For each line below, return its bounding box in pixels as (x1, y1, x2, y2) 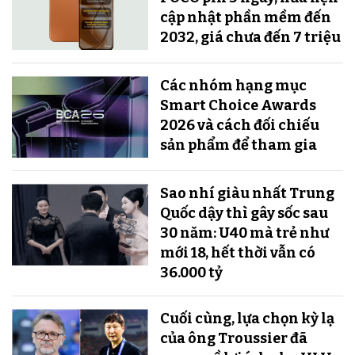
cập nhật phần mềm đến (159, 9, 331, 27)
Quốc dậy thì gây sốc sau (159, 204, 328, 223)
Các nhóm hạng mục (159, 77, 307, 95)
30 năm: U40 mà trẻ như (159, 224, 329, 242)
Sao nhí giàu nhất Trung (159, 185, 334, 203)
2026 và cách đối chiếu (159, 116, 319, 135)
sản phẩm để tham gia (159, 136, 317, 155)
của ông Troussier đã (159, 330, 307, 348)
